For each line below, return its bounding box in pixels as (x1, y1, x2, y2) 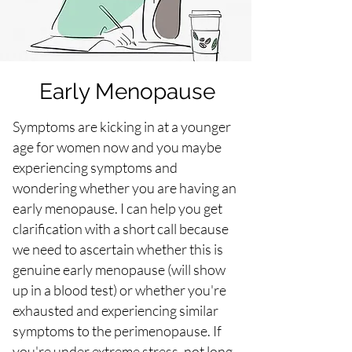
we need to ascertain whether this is (13, 240, 223, 258)
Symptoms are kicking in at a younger (13, 118, 231, 136)
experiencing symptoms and (13, 159, 178, 177)
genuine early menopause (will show (13, 261, 225, 279)
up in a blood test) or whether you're (13, 281, 226, 299)
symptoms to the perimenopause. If (13, 322, 222, 340)
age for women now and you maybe (13, 138, 222, 156)
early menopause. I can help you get (13, 200, 222, 218)
